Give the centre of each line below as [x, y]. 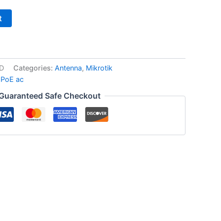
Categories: [34, 68]
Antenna [68, 68]
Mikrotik [99, 68]
